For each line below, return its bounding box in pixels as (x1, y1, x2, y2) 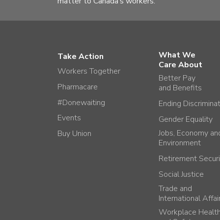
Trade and (159, 183, 192, 194)
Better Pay (159, 73, 196, 83)
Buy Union (57, 128, 91, 139)
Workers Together (57, 66, 120, 77)
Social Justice (159, 168, 204, 180)
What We (159, 49, 196, 60)
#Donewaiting (57, 97, 105, 108)
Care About (159, 59, 203, 70)
